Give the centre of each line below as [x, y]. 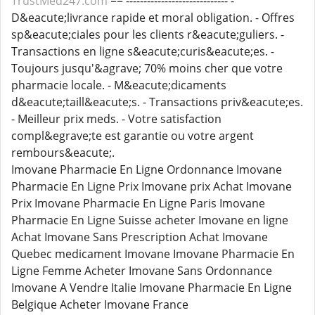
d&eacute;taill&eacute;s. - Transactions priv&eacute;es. [157, 102]
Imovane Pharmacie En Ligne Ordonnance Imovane [147, 169]
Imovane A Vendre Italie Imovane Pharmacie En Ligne [152, 288]
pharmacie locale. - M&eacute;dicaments [119, 85]
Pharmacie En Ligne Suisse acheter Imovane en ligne [150, 220]
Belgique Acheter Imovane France [100, 304]
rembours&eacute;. [63, 153]
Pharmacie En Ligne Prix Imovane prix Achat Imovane [152, 186]
